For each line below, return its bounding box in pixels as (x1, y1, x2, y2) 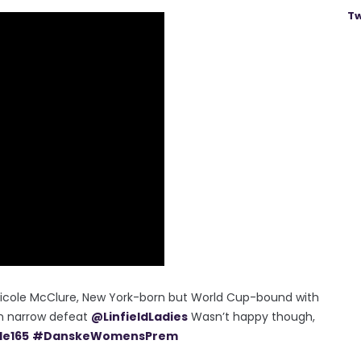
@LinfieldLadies (91, 308, 188, 325)
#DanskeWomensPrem (32, 327, 178, 344)
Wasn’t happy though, (188, 308, 315, 325)
